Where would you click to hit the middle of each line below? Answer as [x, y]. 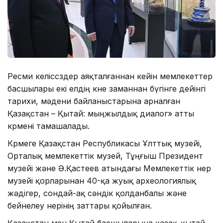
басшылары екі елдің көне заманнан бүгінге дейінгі [107, 88]
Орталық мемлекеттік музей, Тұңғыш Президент [105, 156]
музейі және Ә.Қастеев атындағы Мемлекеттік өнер [109, 168]
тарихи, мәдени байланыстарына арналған [94, 101]
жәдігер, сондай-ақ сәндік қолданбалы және [97, 193]
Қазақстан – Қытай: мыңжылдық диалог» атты [101, 113]
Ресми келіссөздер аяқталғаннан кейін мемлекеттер [110, 76]
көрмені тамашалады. [49, 126]
